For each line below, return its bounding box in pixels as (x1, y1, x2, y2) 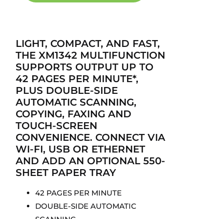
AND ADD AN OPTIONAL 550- (16, 155, 165, 167)
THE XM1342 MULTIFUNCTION (16, 49, 165, 62)
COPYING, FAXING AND (16, 108, 131, 120)
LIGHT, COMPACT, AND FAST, (16, 38, 160, 50)
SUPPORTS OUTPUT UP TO (16, 61, 153, 73)
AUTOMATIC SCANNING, (16, 96, 136, 109)
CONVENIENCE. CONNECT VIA (16, 131, 165, 144)
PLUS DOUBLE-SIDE (16, 85, 118, 97)
